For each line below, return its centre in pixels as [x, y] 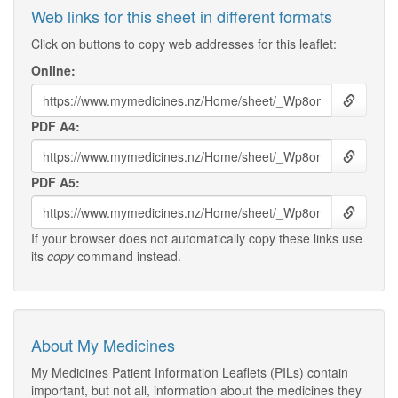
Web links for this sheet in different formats [182, 16]
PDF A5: [56, 182]
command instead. [127, 256]
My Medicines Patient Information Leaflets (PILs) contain [190, 372]
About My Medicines [103, 345]
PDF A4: [56, 126]
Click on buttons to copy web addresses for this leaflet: [184, 44]
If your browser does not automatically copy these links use [197, 238]
